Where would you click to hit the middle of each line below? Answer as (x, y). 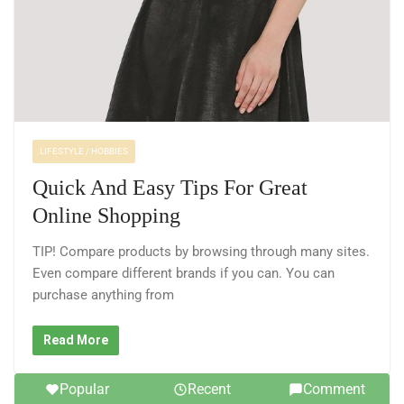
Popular (84, 390)
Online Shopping (106, 215)
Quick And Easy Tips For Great (170, 187)
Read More (76, 340)
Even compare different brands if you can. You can (184, 273)
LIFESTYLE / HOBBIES (84, 151)
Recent (209, 390)
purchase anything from (103, 294)
